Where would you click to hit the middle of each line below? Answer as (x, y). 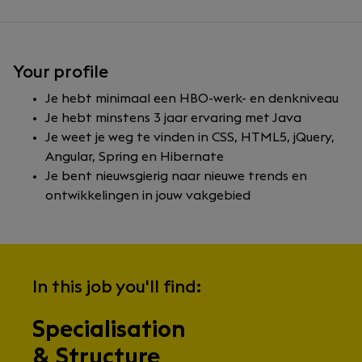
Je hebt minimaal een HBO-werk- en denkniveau (192, 99)
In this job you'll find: (117, 287)
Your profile (61, 72)
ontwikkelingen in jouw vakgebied (148, 196)
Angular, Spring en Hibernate (135, 157)
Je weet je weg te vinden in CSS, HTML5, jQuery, (190, 137)
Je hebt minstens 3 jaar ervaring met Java (173, 118)
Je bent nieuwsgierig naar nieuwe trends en (176, 176)
